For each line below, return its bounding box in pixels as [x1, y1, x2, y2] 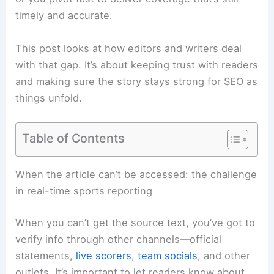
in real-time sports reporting [15, 242, 153, 254]
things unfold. [15, 91, 83, 104]
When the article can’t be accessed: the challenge [15, 225, 257, 238]
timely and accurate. [15, 9, 113, 22]
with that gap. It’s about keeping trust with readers [15, 58, 259, 71]
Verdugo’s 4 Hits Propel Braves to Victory [59, 168, 257, 181]
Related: [15, 168, 56, 181]
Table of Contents [22, 130, 125, 146]
